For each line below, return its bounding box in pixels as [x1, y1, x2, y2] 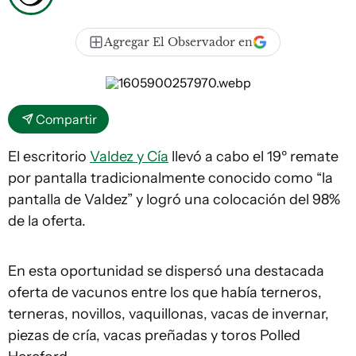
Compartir [36, 111, 97, 127]
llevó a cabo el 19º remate [168, 148, 339, 165]
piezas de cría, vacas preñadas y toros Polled [8, 327, 300, 344]
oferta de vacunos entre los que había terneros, [8, 284, 322, 301]
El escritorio [8, 148, 90, 165]
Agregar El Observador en [104, 35, 253, 49]
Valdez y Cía [90, 148, 168, 165]
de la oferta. [8, 212, 86, 230]
